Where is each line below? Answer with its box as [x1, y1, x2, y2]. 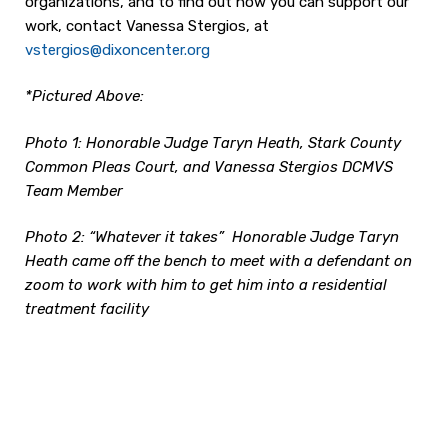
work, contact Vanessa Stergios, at [25, 16, 269, 35]
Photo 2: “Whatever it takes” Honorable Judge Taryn [25, 228, 399, 246]
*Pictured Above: [25, 87, 144, 105]
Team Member [25, 181, 123, 200]
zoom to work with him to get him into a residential [25, 276, 387, 294]
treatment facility [25, 300, 149, 318]
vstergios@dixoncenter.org [25, 40, 210, 59]
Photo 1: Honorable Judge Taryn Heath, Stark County [25, 133, 401, 152]
